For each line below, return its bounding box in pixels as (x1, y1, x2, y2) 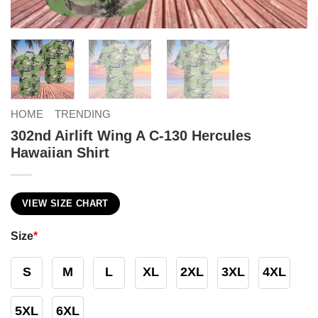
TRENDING (54, 107, 111, 120)
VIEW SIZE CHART (22, 198, 109, 209)
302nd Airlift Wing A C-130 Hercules (11, 127, 251, 143)
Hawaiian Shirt (11, 144, 109, 160)
